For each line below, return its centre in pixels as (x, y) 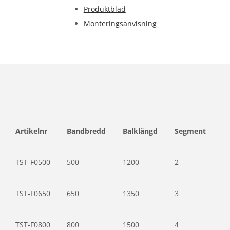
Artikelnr (31, 131)
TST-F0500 (33, 162)
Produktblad (104, 9)
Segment (190, 131)
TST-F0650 (33, 193)
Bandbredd (86, 131)
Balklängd (140, 131)
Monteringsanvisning (120, 23)
